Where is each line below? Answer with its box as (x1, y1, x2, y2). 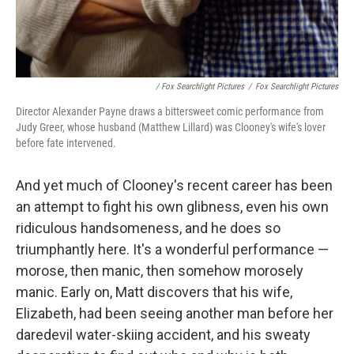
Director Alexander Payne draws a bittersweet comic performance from (16, 104, 324, 118)
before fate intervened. (16, 136, 116, 149)
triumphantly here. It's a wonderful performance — (16, 240, 329, 258)
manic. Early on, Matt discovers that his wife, (16, 283, 292, 300)
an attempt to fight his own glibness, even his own (16, 198, 329, 215)
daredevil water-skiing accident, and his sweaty (16, 326, 311, 343)
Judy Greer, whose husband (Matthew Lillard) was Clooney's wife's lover (16, 120, 326, 134)
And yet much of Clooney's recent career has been (16, 176, 333, 194)
